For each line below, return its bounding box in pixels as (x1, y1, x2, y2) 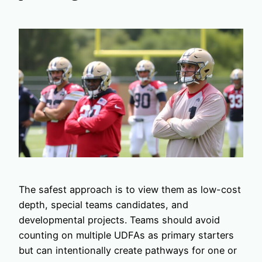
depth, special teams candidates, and (19, 198, 188, 211)
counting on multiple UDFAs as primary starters (19, 229, 234, 241)
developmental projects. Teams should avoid (19, 213, 220, 226)
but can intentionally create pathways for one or (19, 244, 237, 256)
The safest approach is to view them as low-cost (19, 183, 241, 195)
